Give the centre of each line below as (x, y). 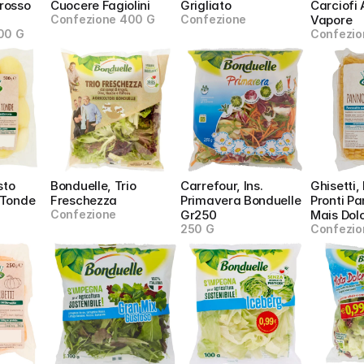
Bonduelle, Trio (93, 186)
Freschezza (84, 200)
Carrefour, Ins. (222, 186)
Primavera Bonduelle (241, 200)
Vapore (331, 20)
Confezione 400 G (103, 19)
